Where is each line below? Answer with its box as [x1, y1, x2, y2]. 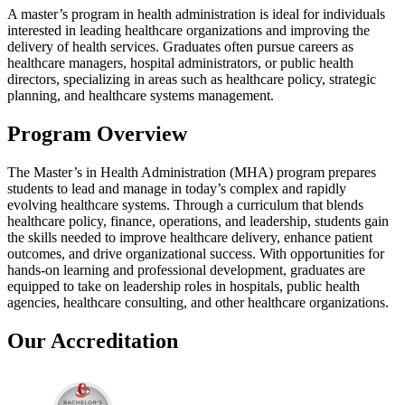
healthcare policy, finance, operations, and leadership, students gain [7, 212, 389, 229]
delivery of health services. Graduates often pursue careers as [7, 38, 353, 54]
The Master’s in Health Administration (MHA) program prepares [7, 164, 376, 180]
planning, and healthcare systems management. [7, 87, 274, 103]
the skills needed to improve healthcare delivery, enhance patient [7, 229, 372, 245]
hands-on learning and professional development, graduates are [7, 261, 365, 278]
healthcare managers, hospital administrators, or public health [7, 54, 353, 71]
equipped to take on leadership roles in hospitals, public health [7, 278, 360, 294]
